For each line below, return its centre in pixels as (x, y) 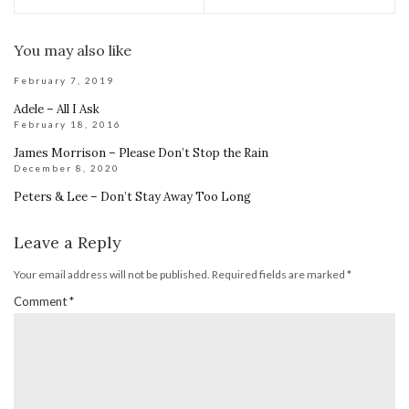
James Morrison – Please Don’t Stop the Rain (141, 152)
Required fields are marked (279, 274)
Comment (42, 301)
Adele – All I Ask (57, 109)
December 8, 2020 (67, 168)
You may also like (73, 50)
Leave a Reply (68, 242)
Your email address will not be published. (112, 274)
